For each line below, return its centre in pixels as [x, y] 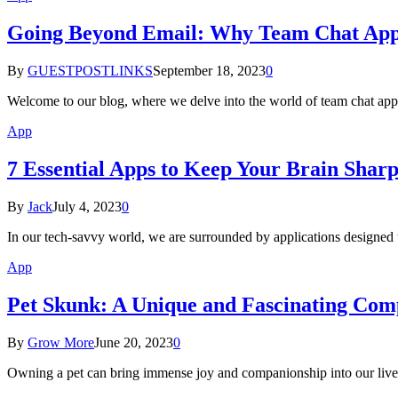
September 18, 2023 [209, 71]
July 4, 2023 [87, 206]
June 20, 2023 [134, 342]
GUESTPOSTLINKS [90, 71]
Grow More [61, 342]
